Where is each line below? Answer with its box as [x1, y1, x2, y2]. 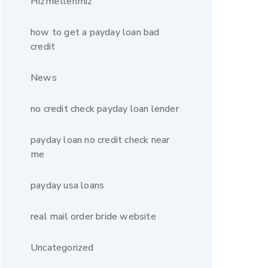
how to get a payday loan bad [31, 26, 160, 39]
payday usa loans [31, 179, 105, 192]
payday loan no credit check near [31, 133, 170, 147]
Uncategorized [31, 241, 94, 254]
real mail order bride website [31, 210, 156, 223]
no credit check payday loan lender [31, 102, 179, 115]
